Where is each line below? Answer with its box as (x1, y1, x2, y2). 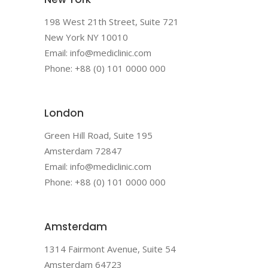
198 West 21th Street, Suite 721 (44, 15, 179, 28)
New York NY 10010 (44, 31, 128, 43)
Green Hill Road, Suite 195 (44, 129, 153, 141)
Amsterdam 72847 (44, 144, 122, 157)
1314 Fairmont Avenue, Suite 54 (44, 242, 176, 255)
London (44, 105, 84, 120)
